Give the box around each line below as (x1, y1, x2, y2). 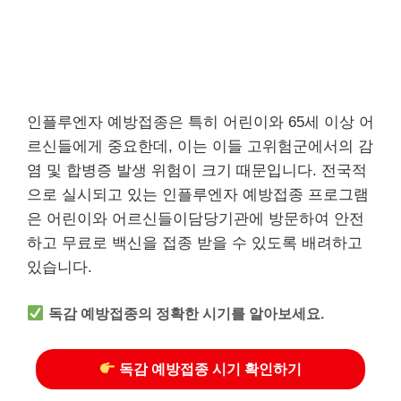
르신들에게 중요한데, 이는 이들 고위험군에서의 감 (27, 137, 373, 155)
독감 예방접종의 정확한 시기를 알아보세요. (48, 305, 325, 321)
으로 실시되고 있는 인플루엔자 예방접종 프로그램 (27, 185, 369, 203)
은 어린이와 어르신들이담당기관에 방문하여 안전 (27, 209, 364, 227)
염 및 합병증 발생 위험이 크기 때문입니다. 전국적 (27, 161, 367, 179)
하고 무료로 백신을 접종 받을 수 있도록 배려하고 (27, 234, 363, 252)
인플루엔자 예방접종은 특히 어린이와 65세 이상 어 (27, 113, 374, 131)
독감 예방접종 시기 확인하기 (115, 361, 303, 377)
